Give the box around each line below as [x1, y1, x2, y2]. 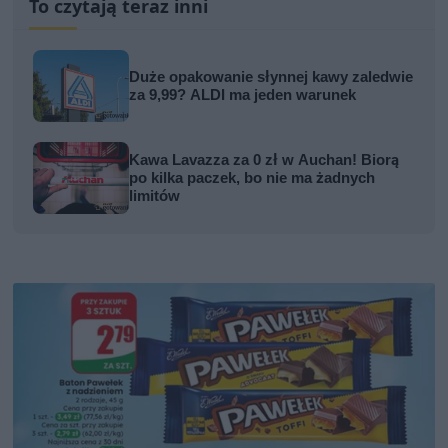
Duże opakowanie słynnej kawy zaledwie [129, 68, 414, 87]
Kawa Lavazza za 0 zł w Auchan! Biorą [129, 151, 400, 170]
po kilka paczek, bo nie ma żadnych [129, 169, 376, 188]
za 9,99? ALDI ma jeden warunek [129, 86, 357, 105]
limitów [129, 187, 181, 206]
